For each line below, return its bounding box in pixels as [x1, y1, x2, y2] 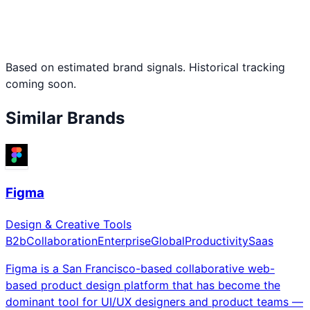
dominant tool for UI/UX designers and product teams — [6, 294, 303, 309]
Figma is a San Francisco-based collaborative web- [6, 261, 275, 275]
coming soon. [6, 76, 76, 91]
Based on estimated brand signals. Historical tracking [6, 60, 285, 74]
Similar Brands [6, 107, 125, 128]
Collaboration [26, 233, 98, 248]
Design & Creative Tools [6, 217, 131, 231]
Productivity [185, 233, 248, 248]
